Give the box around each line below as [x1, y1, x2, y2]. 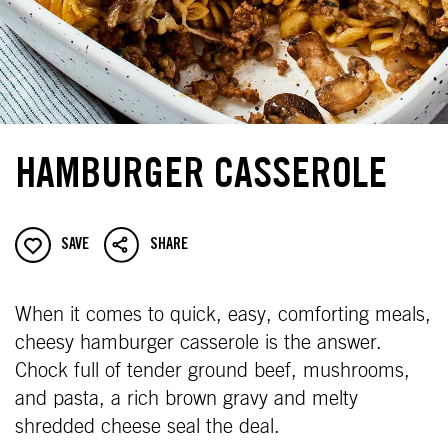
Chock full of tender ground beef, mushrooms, [15, 361, 410, 381]
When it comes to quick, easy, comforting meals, [15, 305, 431, 325]
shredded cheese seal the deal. [15, 417, 286, 437]
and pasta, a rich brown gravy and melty [15, 389, 358, 409]
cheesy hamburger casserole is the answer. [15, 333, 382, 353]
